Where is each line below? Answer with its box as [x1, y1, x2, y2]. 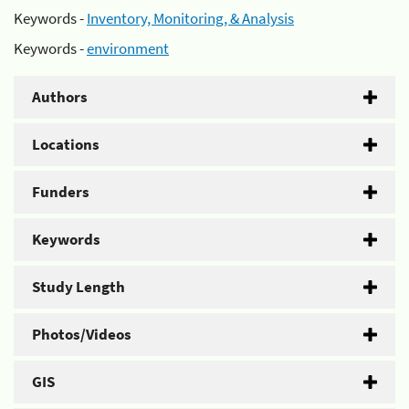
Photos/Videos [32, 324, 131, 344]
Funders [32, 182, 89, 202]
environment [87, 38, 169, 58]
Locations [32, 134, 100, 154]
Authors [32, 87, 88, 107]
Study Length [32, 277, 125, 297]
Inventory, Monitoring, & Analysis [87, 7, 294, 28]
